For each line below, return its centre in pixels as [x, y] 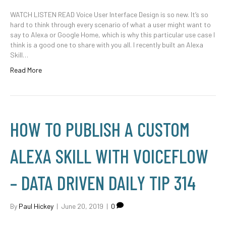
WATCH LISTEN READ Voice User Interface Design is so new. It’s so [109, 14]
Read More [26, 70]
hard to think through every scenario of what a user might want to [110, 24]
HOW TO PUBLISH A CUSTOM [100, 129]
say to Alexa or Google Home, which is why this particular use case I [112, 35]
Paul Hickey [36, 206]
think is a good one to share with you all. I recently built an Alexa [107, 45]
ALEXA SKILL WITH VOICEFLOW [109, 156]
